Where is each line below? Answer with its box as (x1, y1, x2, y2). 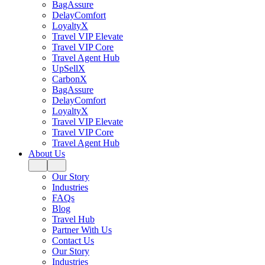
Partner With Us (52, 225, 112, 235)
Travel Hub (52, 214, 95, 224)
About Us (28, 148, 65, 159)
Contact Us (52, 235, 94, 245)
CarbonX (52, 74, 87, 84)
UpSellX (52, 63, 85, 73)
